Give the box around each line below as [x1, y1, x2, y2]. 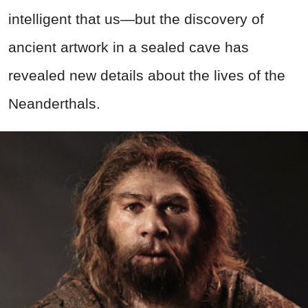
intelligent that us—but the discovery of [8, 10, 264, 27]
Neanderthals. [8, 95, 104, 111]
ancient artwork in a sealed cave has [8, 38, 249, 55]
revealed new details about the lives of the [8, 67, 285, 83]
